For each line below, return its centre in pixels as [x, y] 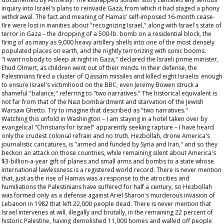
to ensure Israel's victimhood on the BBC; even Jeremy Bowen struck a [100, 85]
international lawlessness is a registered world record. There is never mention [111, 170]
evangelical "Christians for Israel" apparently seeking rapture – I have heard [108, 127]
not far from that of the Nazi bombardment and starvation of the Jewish [102, 102]
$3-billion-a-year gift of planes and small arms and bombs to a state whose [108, 161]
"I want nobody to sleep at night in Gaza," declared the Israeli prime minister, [110, 59]
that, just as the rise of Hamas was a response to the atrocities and [95, 178]
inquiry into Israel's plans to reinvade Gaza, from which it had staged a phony [110, 8]
